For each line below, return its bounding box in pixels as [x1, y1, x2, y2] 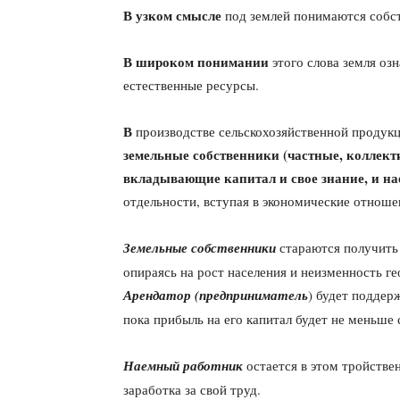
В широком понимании [123, 52, 269, 71]
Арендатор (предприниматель [123, 286, 308, 304]
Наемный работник [123, 356, 243, 375]
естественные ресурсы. [123, 76, 259, 94]
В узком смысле [123, 5, 221, 25]
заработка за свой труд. [123, 380, 261, 398]
